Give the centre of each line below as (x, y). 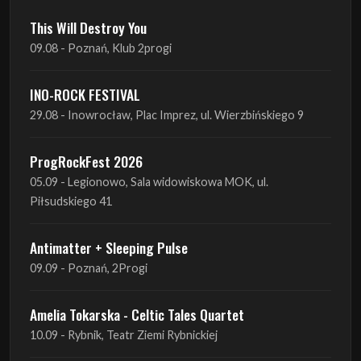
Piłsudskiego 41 (71, 201)
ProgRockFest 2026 (86, 161)
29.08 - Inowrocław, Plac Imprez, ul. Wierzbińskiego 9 (167, 114)
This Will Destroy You (88, 27)
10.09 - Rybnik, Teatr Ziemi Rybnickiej (124, 334)
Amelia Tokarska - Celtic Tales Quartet (137, 314)
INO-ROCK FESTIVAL (85, 94)
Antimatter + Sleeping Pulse (109, 247)
